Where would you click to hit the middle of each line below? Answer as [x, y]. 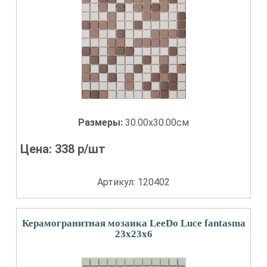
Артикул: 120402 [133, 182]
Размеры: [102, 122]
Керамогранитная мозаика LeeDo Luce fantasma [133, 223]
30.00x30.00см [157, 122]
